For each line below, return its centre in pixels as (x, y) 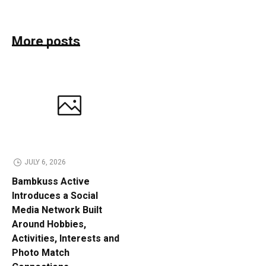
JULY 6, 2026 (45, 162)
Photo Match (41, 253)
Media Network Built (57, 210)
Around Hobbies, (49, 224)
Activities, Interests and (66, 238)
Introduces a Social (55, 196)
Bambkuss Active (51, 181)
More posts (46, 41)
